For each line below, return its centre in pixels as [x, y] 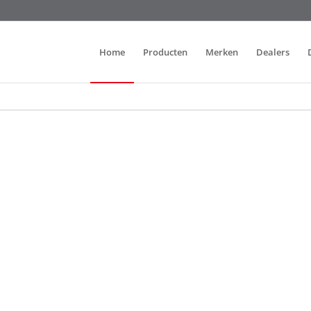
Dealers [272, 52]
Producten [165, 52]
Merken [221, 52]
